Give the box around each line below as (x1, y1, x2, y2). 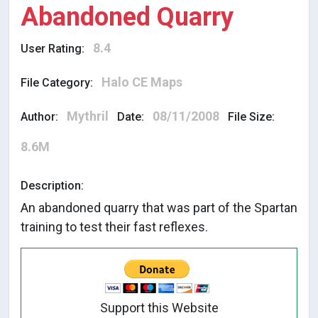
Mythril (67, 108, 109, 124)
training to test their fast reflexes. (21, 219, 208, 234)
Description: (21, 178, 84, 192)
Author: (21, 109, 58, 124)
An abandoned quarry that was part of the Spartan (21, 199, 297, 215)
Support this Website (99, 300, 219, 315)
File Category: (21, 75, 93, 89)
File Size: (228, 109, 275, 124)
